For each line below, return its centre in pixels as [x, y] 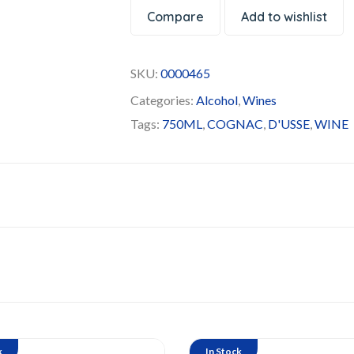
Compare [176, 17]
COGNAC [235, 124]
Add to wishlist [284, 17]
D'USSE [289, 124]
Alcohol [217, 100]
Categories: [164, 100]
